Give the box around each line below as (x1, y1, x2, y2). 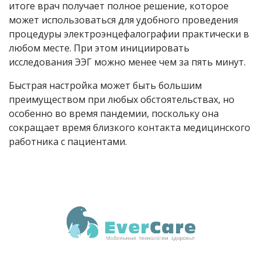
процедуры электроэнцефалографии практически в (9, 27, 249, 41)
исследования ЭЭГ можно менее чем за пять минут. (9, 56, 246, 69)
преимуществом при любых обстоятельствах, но (9, 93, 235, 106)
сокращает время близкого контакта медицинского (9, 121, 250, 135)
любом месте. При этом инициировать (9, 42, 189, 55)
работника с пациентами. (9, 135, 127, 149)
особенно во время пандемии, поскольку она (9, 107, 219, 120)
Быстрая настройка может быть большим (9, 79, 202, 92)
